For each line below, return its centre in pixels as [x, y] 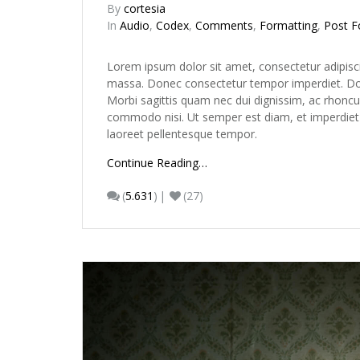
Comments [224, 25]
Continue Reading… [157, 162]
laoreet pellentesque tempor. [182, 133]
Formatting [288, 25]
